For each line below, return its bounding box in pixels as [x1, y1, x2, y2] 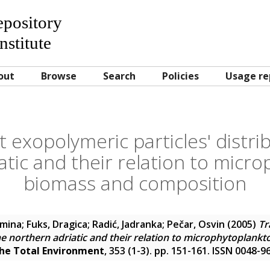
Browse [41, 69, 77, 83]
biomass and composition [24, 170, 246, 196]
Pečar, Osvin [167, 218, 225, 231]
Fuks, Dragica [27, 218, 87, 231]
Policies [162, 69, 199, 83]
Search [103, 69, 136, 83]
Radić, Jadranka [92, 218, 162, 231]
